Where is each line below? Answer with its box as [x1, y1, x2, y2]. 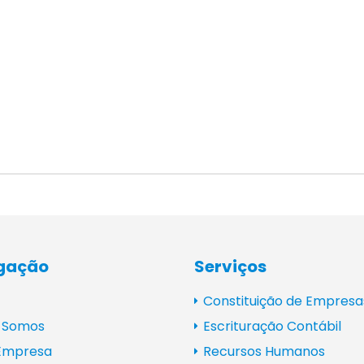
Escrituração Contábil [200, 316, 341, 336]
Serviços [194, 254, 266, 278]
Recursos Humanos [200, 341, 325, 361]
